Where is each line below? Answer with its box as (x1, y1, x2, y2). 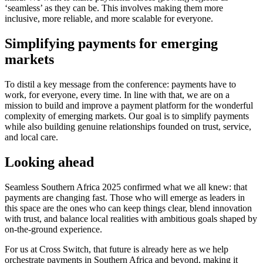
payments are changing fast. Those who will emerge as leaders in (5, 192, 245, 203)
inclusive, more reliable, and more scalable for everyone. (5, 14, 213, 24)
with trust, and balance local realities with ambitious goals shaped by (5, 213, 257, 224)
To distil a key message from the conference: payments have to (5, 79, 236, 90)
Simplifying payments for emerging (5, 36, 218, 52)
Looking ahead (5, 154, 94, 170)
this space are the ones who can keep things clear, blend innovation (5, 203, 252, 213)
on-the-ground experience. (5, 224, 102, 234)
